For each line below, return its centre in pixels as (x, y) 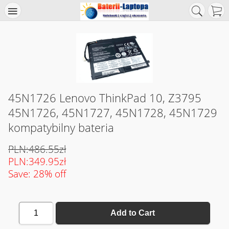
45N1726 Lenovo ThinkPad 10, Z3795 (105, 98)
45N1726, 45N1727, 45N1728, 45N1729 (113, 113)
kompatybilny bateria (61, 128)
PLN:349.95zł (37, 161)
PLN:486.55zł (37, 149)
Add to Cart (133, 213)
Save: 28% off (37, 173)
